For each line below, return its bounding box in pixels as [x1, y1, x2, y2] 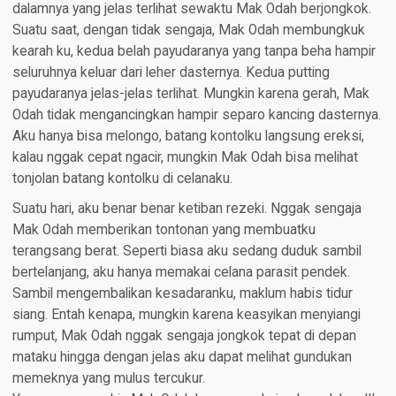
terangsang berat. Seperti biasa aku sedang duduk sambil [11, 243, 362, 260]
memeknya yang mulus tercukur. [11, 370, 205, 387]
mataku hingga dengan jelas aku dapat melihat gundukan [11, 349, 352, 366]
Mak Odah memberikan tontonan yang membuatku [11, 222, 316, 239]
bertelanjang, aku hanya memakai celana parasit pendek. [11, 264, 350, 281]
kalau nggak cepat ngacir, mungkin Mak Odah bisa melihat [11, 149, 358, 166]
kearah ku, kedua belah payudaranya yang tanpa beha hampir [11, 43, 376, 60]
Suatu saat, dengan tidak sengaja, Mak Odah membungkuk [11, 22, 365, 39]
